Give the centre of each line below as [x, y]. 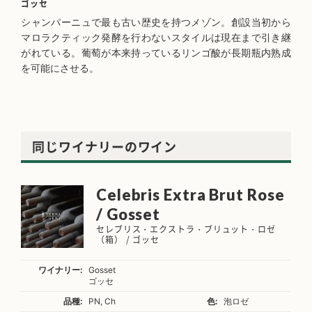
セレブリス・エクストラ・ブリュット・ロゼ [186, 229]
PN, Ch [102, 301]
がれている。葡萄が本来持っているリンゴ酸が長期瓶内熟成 [156, 53]
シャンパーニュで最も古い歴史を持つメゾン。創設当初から [156, 22]
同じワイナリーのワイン [105, 147]
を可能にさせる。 [60, 68]
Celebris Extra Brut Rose [190, 195]
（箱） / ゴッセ [128, 240]
